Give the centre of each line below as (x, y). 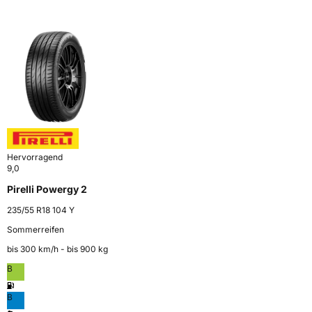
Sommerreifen (36, 230)
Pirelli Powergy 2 (47, 189)
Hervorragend (35, 157)
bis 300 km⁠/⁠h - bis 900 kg (57, 249)
